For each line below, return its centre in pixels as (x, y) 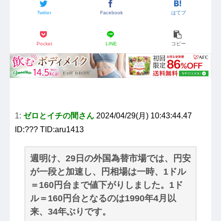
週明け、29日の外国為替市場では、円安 (110, 159)
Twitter (44, 12)
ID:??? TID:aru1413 (49, 130)
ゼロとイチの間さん (59, 116)
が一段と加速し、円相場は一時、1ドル (108, 172)
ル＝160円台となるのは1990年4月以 (103, 199)
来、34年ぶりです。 (71, 212)
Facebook (111, 12)
